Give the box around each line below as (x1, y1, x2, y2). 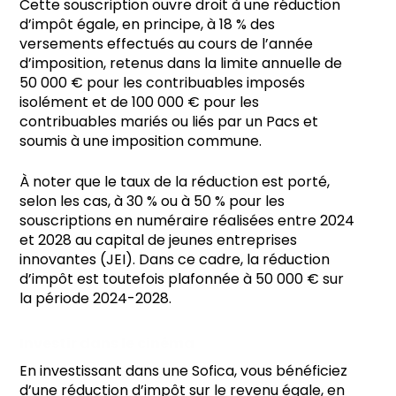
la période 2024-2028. (19, 287, 171, 308)
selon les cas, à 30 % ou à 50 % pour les (19, 190, 285, 211)
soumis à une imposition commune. (19, 130, 262, 151)
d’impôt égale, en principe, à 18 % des (19, 13, 275, 34)
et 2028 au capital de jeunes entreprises (19, 229, 297, 250)
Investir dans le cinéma (19, 332, 194, 354)
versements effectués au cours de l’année (19, 33, 313, 54)
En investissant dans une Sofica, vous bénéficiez (19, 360, 347, 381)
